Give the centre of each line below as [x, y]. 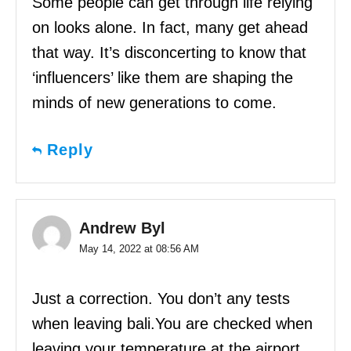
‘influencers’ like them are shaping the [163, 78]
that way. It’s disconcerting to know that [169, 53]
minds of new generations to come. [154, 103]
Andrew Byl [122, 228]
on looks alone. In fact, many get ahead [170, 28]
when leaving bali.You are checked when [172, 324]
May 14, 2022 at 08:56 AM [139, 249]
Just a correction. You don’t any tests [161, 299]
